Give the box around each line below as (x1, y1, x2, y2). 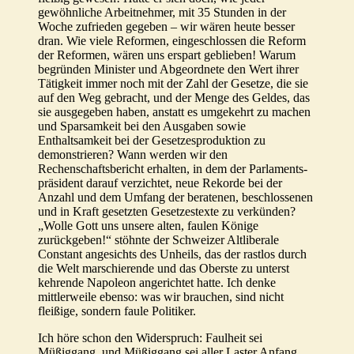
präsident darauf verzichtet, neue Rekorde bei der (38, 176, 282, 190)
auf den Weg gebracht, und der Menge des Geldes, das (38, 91, 310, 105)
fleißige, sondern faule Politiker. (38, 304, 196, 318)
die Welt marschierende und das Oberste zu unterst (38, 262, 289, 276)
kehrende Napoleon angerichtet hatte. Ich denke (38, 276, 276, 290)
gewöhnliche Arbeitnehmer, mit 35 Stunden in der (38, 6, 286, 20)
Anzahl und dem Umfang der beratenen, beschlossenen (38, 190, 313, 205)
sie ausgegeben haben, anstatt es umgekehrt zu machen (38, 105, 311, 119)
